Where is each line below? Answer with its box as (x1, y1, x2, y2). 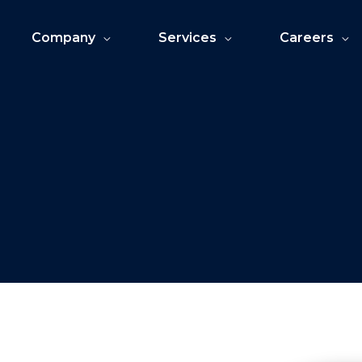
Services (158, 30, 217, 45)
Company (32, 30, 95, 45)
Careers (280, 30, 334, 45)
